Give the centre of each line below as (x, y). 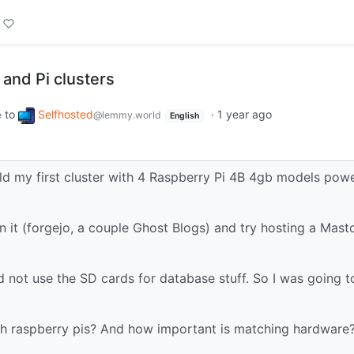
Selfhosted (66, 114)
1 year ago (244, 114)
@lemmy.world (127, 115)
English (184, 116)
